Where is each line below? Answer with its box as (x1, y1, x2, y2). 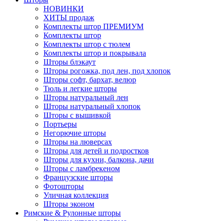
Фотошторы (43, 182, 84, 191)
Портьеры (43, 120, 77, 129)
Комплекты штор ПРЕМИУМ (43, 22, 144, 31)
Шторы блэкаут (43, 58, 96, 67)
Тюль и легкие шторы (43, 84, 117, 93)
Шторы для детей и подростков (43, 147, 149, 155)
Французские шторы (43, 173, 113, 182)
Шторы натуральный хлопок (43, 102, 141, 111)
